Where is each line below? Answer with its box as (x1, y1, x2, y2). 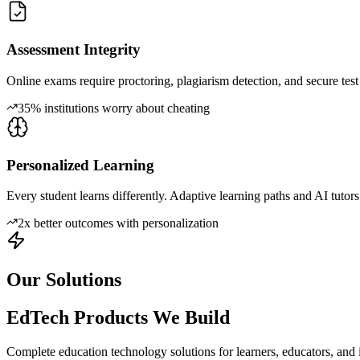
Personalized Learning (6, 156, 154, 174)
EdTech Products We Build (6, 307, 230, 329)
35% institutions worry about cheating (18, 100, 210, 115)
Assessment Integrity (6, 41, 141, 59)
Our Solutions (6, 269, 121, 291)
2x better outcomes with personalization (18, 216, 219, 231)
